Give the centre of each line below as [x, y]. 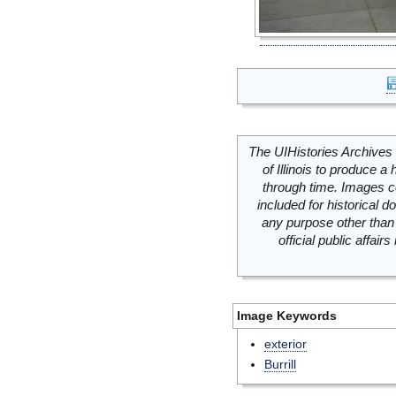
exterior [286, 344]
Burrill [280, 364]
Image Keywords [287, 316]
